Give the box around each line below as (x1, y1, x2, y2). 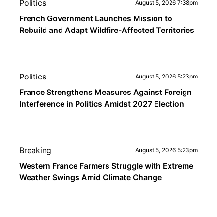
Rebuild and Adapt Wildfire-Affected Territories (19, 25, 194, 35)
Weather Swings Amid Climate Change (19, 172, 162, 182)
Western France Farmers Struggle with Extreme (19, 161, 193, 170)
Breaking (19, 145, 51, 155)
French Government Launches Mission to (19, 14, 172, 23)
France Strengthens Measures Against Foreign (19, 87, 192, 97)
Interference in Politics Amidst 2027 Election (19, 99, 184, 108)
